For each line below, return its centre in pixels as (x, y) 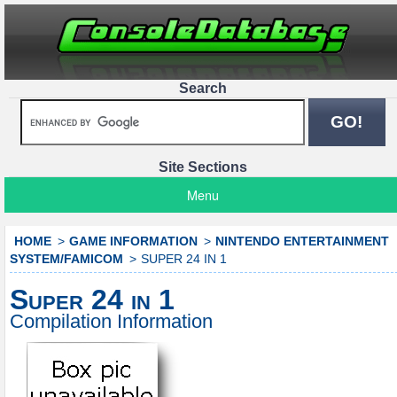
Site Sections (203, 167)
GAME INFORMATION (133, 241)
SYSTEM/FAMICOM (66, 259)
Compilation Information (111, 321)
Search (203, 88)
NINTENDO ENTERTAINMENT (302, 241)
